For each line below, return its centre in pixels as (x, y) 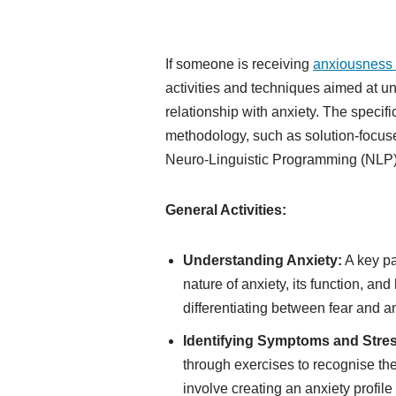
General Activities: (226, 210)
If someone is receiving (239, 64)
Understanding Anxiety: (263, 260)
